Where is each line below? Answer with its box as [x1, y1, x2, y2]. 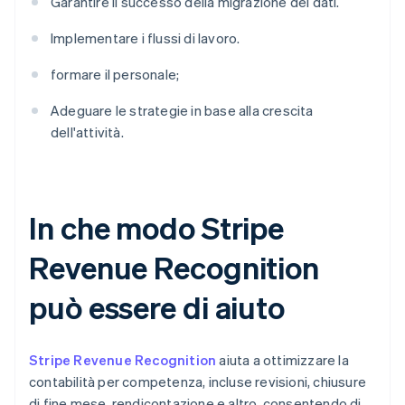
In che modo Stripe [29, 208, 285, 248]
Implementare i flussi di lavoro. [51, 29, 240, 48]
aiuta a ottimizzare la [216, 351, 349, 370]
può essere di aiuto [29, 287, 286, 327]
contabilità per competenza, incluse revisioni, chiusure [29, 372, 367, 391]
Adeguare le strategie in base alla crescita [51, 101, 314, 120]
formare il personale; [51, 65, 180, 84]
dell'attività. [51, 123, 124, 142]
